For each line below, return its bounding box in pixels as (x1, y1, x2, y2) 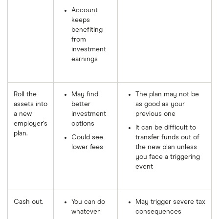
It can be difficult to (135, 124, 196, 131)
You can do (71, 198, 105, 205)
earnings (71, 55, 98, 63)
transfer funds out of (135, 133, 199, 141)
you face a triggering (135, 153, 200, 160)
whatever (71, 208, 100, 215)
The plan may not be (135, 90, 199, 98)
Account (71, 6, 98, 14)
